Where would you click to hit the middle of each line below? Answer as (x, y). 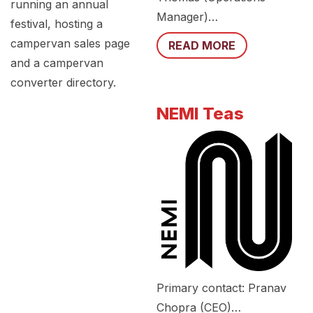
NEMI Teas (200, 114)
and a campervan (57, 63)
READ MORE (202, 46)
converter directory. (63, 83)
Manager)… (187, 17)
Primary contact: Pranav (221, 287)
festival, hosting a (57, 24)
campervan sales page (70, 44)
